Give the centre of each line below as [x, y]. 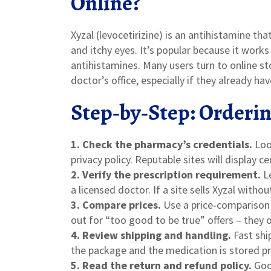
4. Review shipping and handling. [151, 235]
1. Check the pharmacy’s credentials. [162, 144]
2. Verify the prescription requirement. [166, 175]
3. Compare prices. [116, 205]
